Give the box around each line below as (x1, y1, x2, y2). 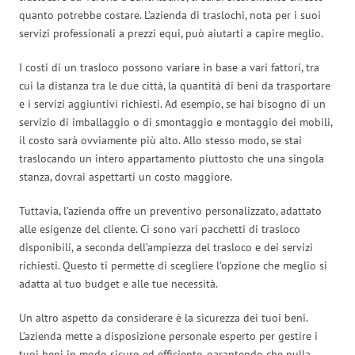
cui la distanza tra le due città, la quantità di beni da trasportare (19, 78, 330, 93)
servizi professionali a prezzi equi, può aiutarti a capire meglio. (19, 25, 323, 40)
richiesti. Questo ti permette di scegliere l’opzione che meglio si (19, 258, 327, 273)
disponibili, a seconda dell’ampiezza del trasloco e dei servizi (19, 239, 313, 254)
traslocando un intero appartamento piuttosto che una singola (19, 151, 324, 166)
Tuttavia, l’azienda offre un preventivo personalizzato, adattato (19, 203, 322, 218)
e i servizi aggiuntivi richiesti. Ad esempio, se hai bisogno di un (19, 96, 326, 111)
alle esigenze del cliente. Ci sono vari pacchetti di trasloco (19, 221, 300, 236)
